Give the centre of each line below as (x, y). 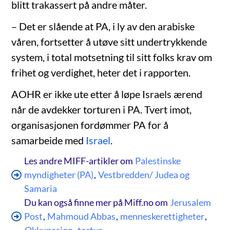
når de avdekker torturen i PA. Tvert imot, (102, 110)
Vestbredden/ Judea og (144, 175)
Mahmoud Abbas (82, 216)
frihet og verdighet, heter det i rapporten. (101, 73)
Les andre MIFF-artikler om (79, 161)
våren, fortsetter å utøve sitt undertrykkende (109, 42)
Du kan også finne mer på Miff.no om (97, 203)
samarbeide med (49, 140)
